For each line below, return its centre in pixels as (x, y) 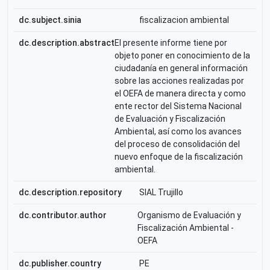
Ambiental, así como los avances (178, 131)
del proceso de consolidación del (177, 144)
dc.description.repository (70, 192)
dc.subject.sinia (50, 20)
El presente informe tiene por (171, 43)
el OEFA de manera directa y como (180, 93)
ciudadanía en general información (181, 68)
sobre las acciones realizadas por (179, 81)
